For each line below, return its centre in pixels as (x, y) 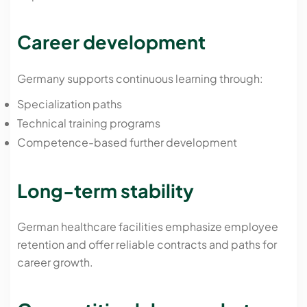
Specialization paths (70, 104)
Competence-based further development (127, 143)
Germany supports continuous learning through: (140, 79)
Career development (111, 42)
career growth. (55, 262)
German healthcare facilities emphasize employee (148, 227)
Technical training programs (89, 123)
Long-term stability (106, 190)
